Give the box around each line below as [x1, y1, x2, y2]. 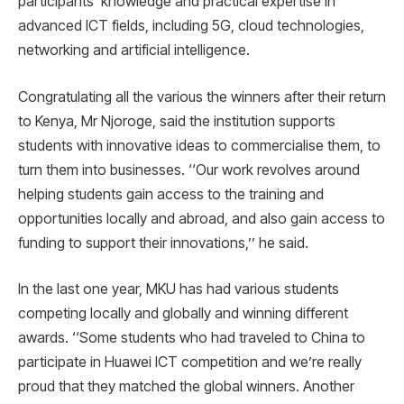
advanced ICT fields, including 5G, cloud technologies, [18, 16, 364, 35]
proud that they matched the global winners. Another [18, 377, 354, 396]
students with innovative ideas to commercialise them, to [18, 135, 381, 154]
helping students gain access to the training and [18, 184, 324, 203]
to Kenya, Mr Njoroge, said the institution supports [18, 111, 335, 130]
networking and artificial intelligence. [18, 41, 250, 60]
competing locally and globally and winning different [18, 304, 348, 323]
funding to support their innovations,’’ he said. [18, 233, 308, 252]
